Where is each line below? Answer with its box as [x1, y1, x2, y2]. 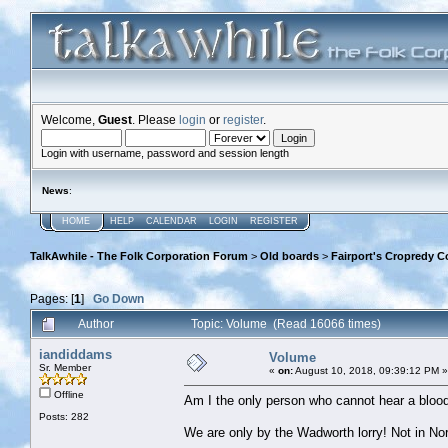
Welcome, [41, 113, 98, 126]
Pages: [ [30, 291, 74, 305]
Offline [51, 388, 84, 400]
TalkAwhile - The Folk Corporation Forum [30, 250, 248, 263]
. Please [132, 113, 179, 126]
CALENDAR [146, 216, 197, 226]
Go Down [93, 291, 144, 305]
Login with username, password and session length [41, 147, 289, 159]
